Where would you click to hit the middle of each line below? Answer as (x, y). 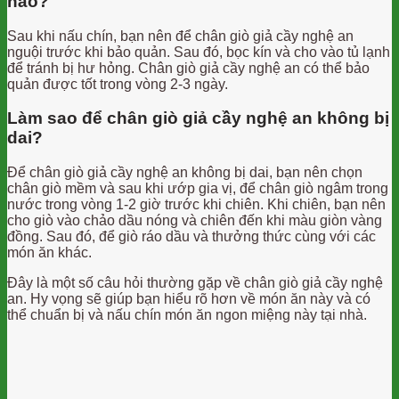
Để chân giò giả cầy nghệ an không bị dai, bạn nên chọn (185, 172)
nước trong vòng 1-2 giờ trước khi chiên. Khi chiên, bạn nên (196, 204)
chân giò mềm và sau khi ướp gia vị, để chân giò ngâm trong (198, 188)
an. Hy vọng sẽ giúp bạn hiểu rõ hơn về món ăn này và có (189, 298)
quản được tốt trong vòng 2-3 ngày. (118, 84)
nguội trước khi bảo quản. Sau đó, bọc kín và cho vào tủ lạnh (199, 52)
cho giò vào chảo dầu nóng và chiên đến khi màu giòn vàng (195, 220)
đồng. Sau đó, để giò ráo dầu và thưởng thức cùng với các (191, 236)
